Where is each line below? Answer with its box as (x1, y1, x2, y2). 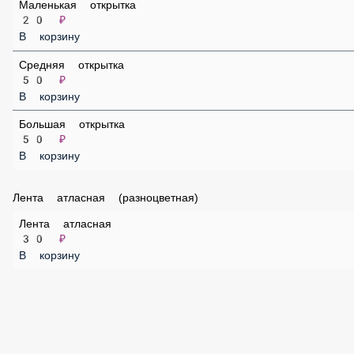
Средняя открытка (24, 141, 126, 156)
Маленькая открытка (24, 70, 140, 85)
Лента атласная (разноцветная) (13, 291, 186, 307)
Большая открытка (24, 212, 127, 228)
